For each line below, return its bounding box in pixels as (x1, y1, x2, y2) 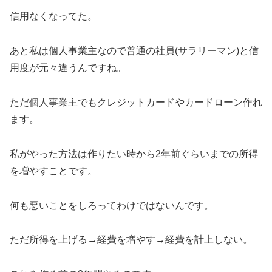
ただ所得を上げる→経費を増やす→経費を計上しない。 (10, 234, 253, 245)
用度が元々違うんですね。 (10, 63, 126, 73)
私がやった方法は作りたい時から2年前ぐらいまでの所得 (10, 148, 258, 159)
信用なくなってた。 (10, 11, 97, 22)
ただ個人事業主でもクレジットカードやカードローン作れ (10, 97, 262, 107)
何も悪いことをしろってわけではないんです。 (10, 200, 214, 211)
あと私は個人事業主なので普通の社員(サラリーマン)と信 (10, 46, 259, 56)
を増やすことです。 (10, 165, 97, 176)
